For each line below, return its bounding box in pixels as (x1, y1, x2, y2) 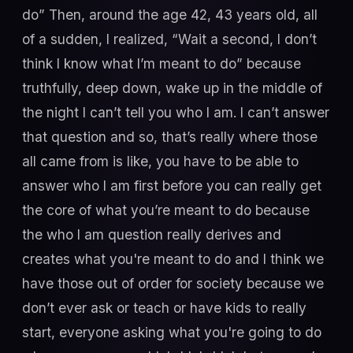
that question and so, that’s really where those (22, 128, 318, 145)
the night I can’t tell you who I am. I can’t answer (22, 103, 329, 121)
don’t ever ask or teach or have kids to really (22, 299, 307, 316)
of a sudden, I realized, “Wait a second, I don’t (22, 30, 317, 47)
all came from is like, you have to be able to (22, 152, 299, 169)
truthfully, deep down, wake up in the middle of (22, 79, 322, 96)
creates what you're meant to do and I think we (22, 250, 324, 267)
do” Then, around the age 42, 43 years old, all (22, 6, 318, 23)
